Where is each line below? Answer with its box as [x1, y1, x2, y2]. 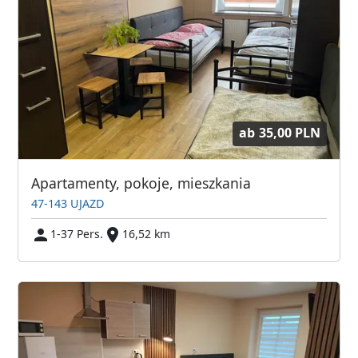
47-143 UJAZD [31, 195, 105, 211]
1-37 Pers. [50, 225, 104, 241]
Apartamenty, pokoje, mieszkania [31, 173, 252, 193]
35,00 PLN [258, 124, 320, 142]
